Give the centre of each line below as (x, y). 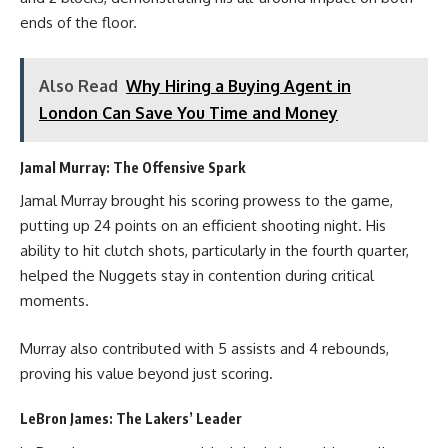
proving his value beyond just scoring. (146, 373)
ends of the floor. (78, 22)
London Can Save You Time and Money (188, 112)
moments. (54, 300)
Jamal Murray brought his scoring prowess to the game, (206, 200)
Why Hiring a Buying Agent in (238, 85)
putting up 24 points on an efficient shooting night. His (203, 225)
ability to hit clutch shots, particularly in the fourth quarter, (214, 250)
